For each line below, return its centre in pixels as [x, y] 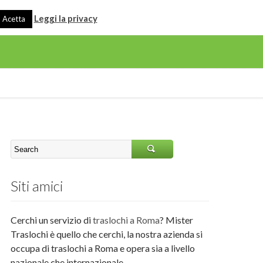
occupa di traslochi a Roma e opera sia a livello [103, 248]
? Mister [177, 220]
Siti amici [37, 186]
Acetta [14, 19]
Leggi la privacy [65, 18]
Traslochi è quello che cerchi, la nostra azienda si [107, 234]
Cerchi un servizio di [52, 220]
